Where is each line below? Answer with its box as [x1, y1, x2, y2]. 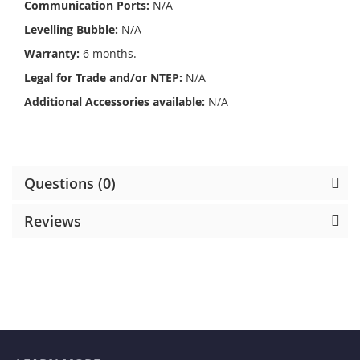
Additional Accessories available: [24, 93, 205, 109]
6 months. [80, 45, 137, 61]
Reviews [24, 211, 81, 231]
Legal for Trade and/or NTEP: [24, 69, 182, 85]
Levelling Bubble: [24, 21, 118, 37]
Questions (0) [24, 173, 116, 193]
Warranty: [24, 45, 80, 61]
